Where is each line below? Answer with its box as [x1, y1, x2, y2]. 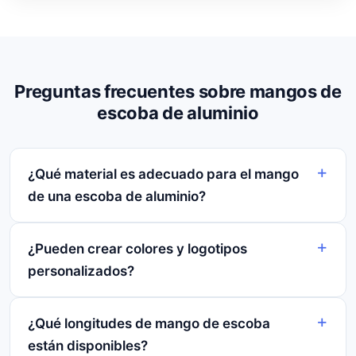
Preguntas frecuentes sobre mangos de [14, 81, 342, 103]
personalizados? [28, 263, 134, 280]
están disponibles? [28, 338, 148, 354]
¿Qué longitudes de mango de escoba [28, 315, 270, 332]
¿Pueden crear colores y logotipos [28, 241, 247, 257]
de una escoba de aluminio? [28, 188, 206, 205]
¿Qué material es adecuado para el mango [28, 166, 299, 183]
